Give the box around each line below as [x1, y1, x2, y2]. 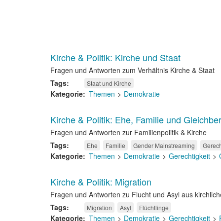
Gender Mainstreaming [133, 141, 195, 149]
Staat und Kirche [87, 79, 131, 87]
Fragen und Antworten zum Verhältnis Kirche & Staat [50, 65, 215, 75]
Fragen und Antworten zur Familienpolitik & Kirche [50, 127, 207, 137]
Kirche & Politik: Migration [50, 175, 151, 188]
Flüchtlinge [139, 203, 169, 212]
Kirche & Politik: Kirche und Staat [50, 51, 181, 64]
